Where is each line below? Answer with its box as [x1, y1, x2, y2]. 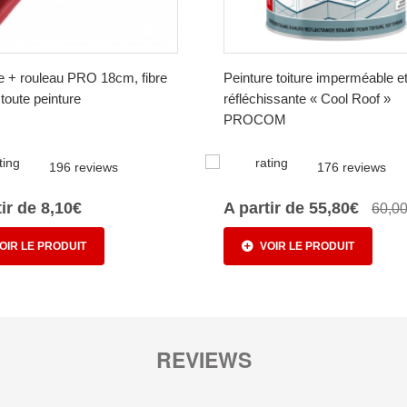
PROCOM [223, 112, 286, 128]
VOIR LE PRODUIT [260, 240, 354, 253]
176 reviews [317, 160, 386, 175]
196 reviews [49, 160, 118, 175]
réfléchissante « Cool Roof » [223, 91, 391, 107]
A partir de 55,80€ [223, 199, 359, 218]
